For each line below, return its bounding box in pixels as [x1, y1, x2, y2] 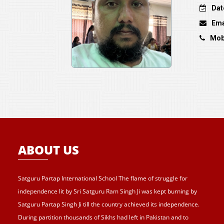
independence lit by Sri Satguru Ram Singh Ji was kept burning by [18, 186, 197, 195]
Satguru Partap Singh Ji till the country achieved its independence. [18, 199, 199, 208]
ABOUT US [18, 141, 79, 158]
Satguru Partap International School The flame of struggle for [18, 173, 187, 182]
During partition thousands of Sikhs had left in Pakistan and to [18, 212, 188, 221]
